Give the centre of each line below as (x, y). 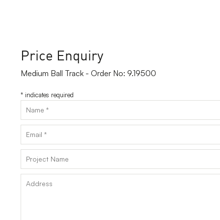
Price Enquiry (62, 54)
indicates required (48, 95)
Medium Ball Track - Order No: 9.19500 (88, 73)
